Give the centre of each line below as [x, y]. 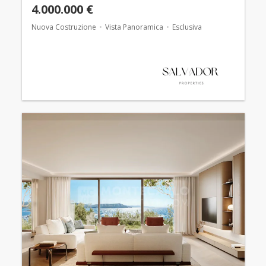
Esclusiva [187, 27]
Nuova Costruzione [64, 27]
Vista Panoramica [134, 27]
